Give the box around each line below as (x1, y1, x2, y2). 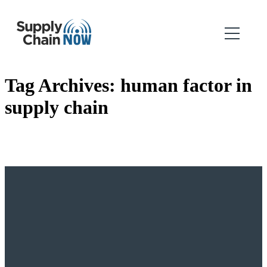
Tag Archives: (5, 74, 120, 97)
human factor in (120, 74, 252, 97)
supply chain (5, 97, 108, 119)
